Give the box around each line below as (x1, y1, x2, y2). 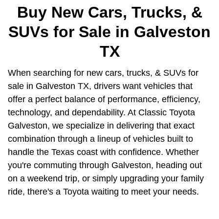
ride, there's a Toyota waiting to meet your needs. (8, 186, 199, 197)
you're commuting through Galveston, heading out (8, 160, 202, 170)
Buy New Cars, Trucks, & (17, 3, 202, 22)
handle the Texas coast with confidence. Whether (8, 147, 199, 157)
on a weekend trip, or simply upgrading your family (8, 173, 204, 183)
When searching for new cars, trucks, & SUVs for (8, 67, 198, 78)
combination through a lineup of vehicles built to (8, 133, 193, 144)
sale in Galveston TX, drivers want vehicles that (8, 81, 193, 91)
